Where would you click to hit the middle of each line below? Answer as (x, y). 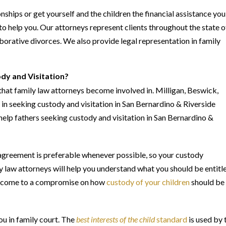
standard (171, 219)
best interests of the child (116, 219)
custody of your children (148, 182)
